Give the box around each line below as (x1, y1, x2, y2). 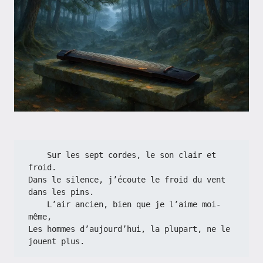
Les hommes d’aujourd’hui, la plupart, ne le (28, 224, 230, 234)
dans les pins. (28, 187, 94, 197)
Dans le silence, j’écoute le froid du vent (28, 175, 225, 184)
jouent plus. (28, 237, 85, 246)
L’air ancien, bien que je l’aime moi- (28, 200, 47, 209)
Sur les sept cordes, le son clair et (28, 150, 47, 160)
